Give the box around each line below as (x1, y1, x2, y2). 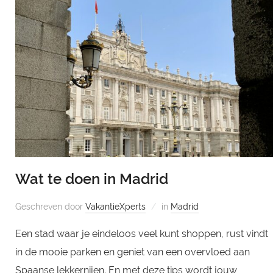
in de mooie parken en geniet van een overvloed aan (15, 246, 250, 258)
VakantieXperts (85, 201, 146, 211)
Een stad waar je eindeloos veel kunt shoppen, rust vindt (15, 227, 268, 239)
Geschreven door (15, 201, 85, 211)
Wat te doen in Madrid (15, 169, 168, 188)
